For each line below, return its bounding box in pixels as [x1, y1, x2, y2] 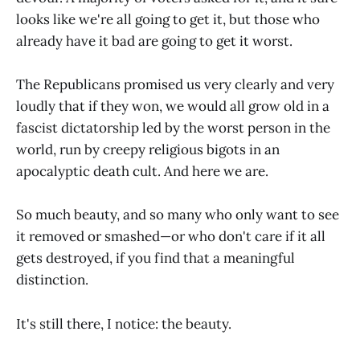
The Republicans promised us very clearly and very [16, 76, 334, 94]
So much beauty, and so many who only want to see [16, 206, 339, 224]
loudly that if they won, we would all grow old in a [16, 97, 329, 116]
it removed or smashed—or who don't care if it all [16, 227, 325, 246]
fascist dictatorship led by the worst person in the [16, 119, 330, 137]
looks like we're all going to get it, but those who [16, 10, 320, 28]
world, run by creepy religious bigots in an [16, 141, 280, 159]
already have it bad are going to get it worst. [16, 32, 292, 50]
